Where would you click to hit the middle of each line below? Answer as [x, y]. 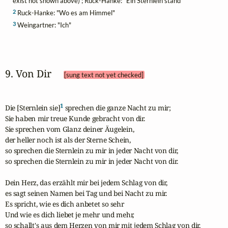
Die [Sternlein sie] [33, 107]
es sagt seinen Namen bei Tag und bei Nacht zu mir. [86, 193]
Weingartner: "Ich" [43, 25]
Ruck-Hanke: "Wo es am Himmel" [65, 12]
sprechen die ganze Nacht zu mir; [117, 107]
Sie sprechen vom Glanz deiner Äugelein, [69, 129]
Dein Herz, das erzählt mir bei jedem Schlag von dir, [86, 182]
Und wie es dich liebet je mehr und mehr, [69, 214]
